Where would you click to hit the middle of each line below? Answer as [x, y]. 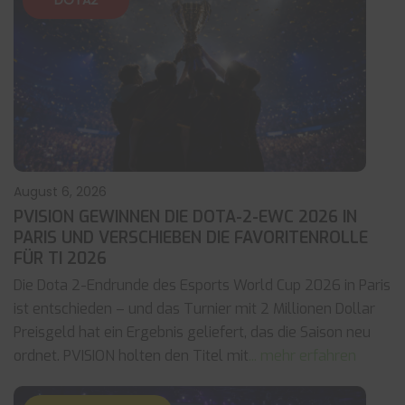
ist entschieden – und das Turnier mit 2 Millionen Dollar [194, 309]
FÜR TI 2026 [60, 259]
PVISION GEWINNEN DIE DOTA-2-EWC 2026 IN [185, 217]
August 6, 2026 [60, 192]
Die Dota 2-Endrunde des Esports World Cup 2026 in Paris [202, 285]
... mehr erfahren [302, 356]
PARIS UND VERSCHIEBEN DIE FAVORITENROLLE [191, 238]
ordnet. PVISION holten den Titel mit [131, 356]
